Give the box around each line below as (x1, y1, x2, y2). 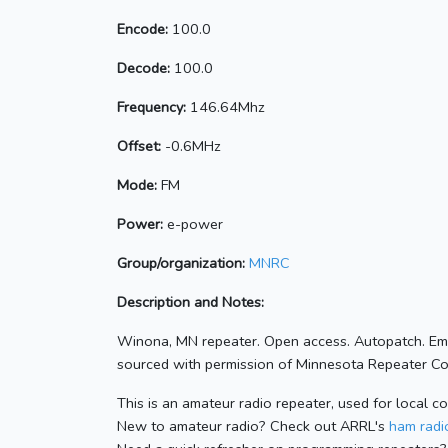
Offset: (117, 136, 161, 157)
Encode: (117, 19, 168, 40)
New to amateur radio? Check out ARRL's (117, 416, 389, 437)
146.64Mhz (186, 97, 265, 118)
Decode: (117, 58, 170, 79)
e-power (163, 214, 223, 235)
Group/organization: (117, 253, 245, 274)
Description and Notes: (117, 292, 264, 313)
